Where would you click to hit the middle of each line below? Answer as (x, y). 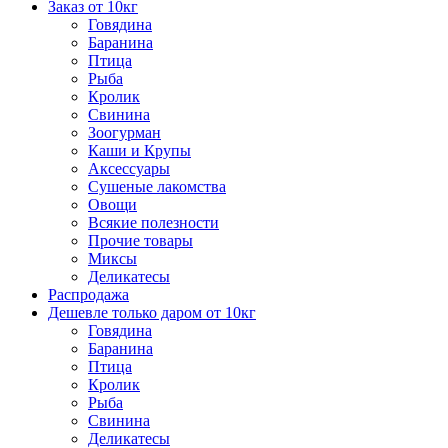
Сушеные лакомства (157, 186)
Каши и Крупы (139, 150)
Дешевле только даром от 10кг (152, 312)
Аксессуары (129, 168)
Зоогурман (124, 132)
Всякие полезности (153, 222)
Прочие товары (140, 240)
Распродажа (88, 294)
